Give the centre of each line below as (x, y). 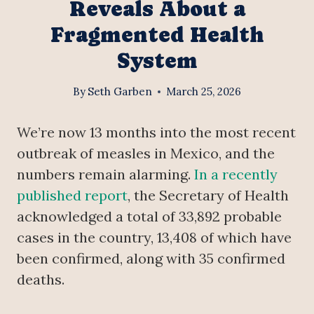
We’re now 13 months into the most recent (156, 132)
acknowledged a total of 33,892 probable (149, 217)
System (157, 61)
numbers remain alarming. (105, 175)
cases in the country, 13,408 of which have (154, 238)
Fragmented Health (157, 35)
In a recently (236, 175)
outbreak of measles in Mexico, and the (146, 153)
